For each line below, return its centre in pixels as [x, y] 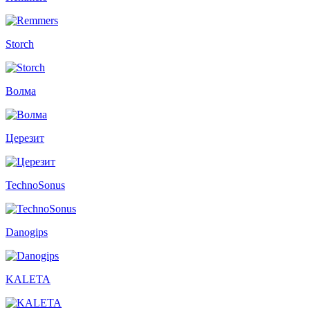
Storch [20, 44]
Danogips [27, 232]
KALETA [28, 280]
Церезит [25, 138]
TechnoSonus [35, 185]
